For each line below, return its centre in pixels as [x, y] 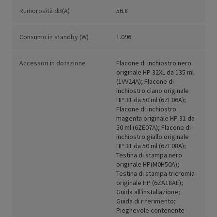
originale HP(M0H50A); [148, 164]
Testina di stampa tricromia [155, 174]
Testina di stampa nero [149, 155]
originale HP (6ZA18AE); [150, 183]
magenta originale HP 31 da [155, 118]
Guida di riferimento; [146, 201]
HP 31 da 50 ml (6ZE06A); [151, 100]
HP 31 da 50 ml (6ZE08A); [151, 146]
